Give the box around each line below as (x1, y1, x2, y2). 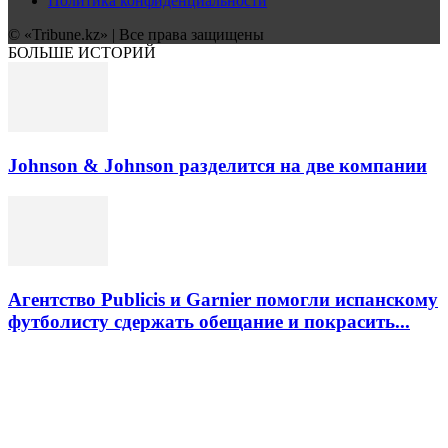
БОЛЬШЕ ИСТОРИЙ (8, 44, 156, 62)
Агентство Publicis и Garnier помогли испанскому (8, 288, 438, 310)
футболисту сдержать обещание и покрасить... (8, 310, 410, 332)
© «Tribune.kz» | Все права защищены (8, 26, 264, 44)
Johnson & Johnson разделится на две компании (8, 155, 427, 177)
